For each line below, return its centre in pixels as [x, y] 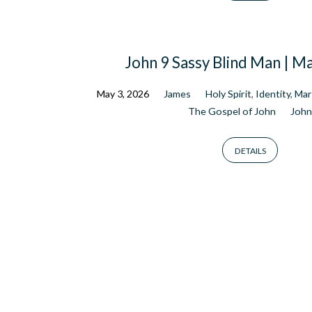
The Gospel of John [232, 111]
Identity [273, 93]
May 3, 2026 [123, 93]
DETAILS [250, 150]
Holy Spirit [228, 93]
